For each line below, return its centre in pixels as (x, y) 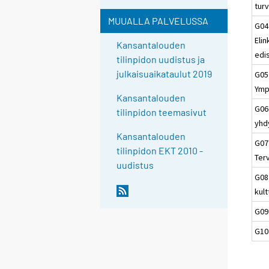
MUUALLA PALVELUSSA (158, 21)
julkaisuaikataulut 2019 (165, 74)
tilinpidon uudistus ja (161, 59)
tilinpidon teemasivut (162, 112)
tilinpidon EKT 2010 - (160, 151)
